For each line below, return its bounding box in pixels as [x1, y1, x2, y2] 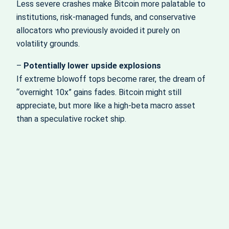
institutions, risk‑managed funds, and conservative [16, 12, 196, 22]
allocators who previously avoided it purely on [16, 26, 180, 36]
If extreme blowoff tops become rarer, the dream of [16, 74, 205, 84]
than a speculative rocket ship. [16, 113, 126, 124]
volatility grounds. [16, 39, 80, 49]
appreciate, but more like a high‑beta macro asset [16, 100, 195, 110]
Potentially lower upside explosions [24, 60, 161, 71]
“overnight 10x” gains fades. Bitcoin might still [16, 87, 181, 97]
